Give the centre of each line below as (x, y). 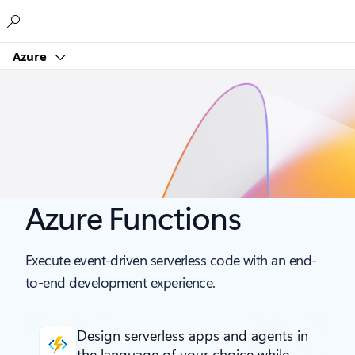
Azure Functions (133, 217)
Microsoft (160, 17)
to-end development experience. (120, 282)
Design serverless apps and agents (185, 336)
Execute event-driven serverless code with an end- (171, 260)
